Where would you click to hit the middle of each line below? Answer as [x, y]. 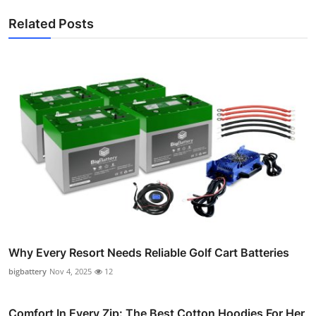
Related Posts [51, 23]
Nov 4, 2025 [71, 271]
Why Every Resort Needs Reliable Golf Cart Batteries [149, 252]
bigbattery [28, 271]
